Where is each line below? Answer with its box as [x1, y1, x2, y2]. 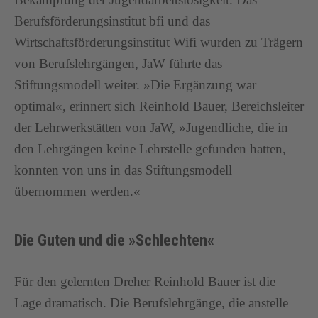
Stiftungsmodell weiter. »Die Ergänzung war [14, 77, 256, 92]
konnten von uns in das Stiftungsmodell [14, 163, 232, 177]
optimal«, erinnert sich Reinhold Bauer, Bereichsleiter [14, 99, 304, 114]
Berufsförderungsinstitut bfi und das [14, 13, 210, 28]
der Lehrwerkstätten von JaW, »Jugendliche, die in [14, 120, 288, 135]
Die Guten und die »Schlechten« [14, 231, 214, 249]
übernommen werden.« [14, 184, 141, 199]
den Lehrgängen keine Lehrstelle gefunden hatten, [14, 141, 286, 156]
